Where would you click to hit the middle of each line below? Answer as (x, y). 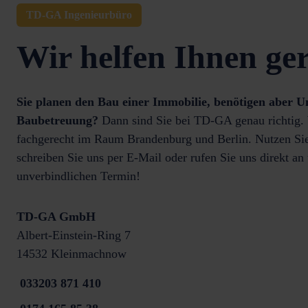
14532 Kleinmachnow (71, 254)
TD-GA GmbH (56, 217)
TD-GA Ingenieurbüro (79, 15)
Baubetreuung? (57, 120)
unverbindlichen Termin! (78, 176)
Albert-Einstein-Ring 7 (74, 235)
